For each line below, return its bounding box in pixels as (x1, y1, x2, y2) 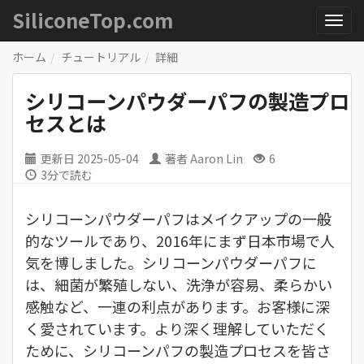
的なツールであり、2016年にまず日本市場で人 (25, 230, 335, 251)
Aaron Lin (190, 150, 243, 167)
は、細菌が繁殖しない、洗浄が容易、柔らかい (25, 274, 332, 295)
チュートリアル (61, 49, 141, 65)
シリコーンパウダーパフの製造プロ (25, 86, 349, 115)
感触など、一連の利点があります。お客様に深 (25, 296, 330, 317)
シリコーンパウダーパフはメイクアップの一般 (25, 208, 331, 229)
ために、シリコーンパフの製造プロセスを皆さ (25, 340, 331, 361)
